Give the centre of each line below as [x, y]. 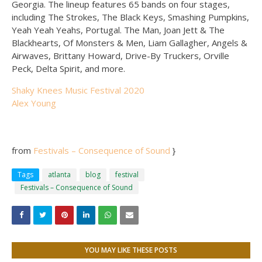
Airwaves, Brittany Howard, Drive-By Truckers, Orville [120, 56]
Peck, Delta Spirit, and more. [68, 68]
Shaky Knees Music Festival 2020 [78, 90]
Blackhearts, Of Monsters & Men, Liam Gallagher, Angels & [130, 43]
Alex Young [34, 103]
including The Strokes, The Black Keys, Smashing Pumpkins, [130, 17]
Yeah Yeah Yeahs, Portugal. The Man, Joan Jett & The [118, 30]
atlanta [59, 175]
